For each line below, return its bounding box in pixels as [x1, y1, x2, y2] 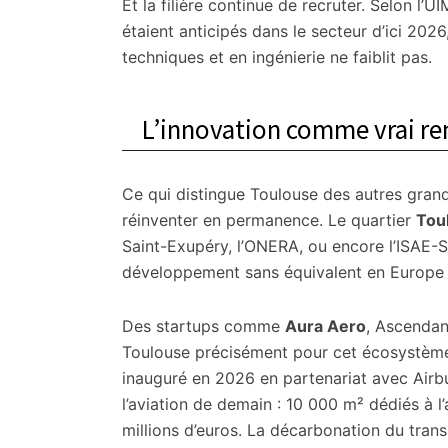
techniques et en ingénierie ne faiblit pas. [122, 47, 432, 67]
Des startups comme [122, 316, 285, 336]
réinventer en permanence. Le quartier [122, 210, 416, 230]
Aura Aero [285, 316, 366, 336]
